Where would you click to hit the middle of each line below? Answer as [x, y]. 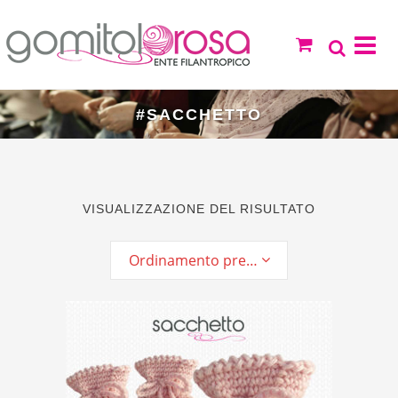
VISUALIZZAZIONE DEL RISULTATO [199, 209]
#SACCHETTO [199, 114]
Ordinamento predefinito [252, 261]
